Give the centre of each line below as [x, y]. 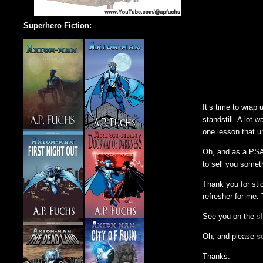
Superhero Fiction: [58, 26]
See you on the [230, 216]
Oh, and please [230, 236]
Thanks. [216, 256]
